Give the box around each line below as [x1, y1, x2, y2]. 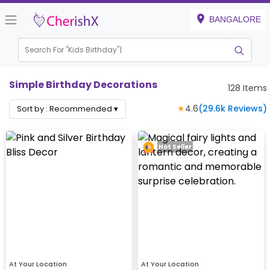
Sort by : [17, 103, 49, 115]
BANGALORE [209, 14, 261, 24]
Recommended [49, 103, 112, 115]
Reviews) [225, 102, 267, 115]
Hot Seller [159, 142, 192, 152]
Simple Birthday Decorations [9, 78, 157, 92]
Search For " [25, 45, 69, 55]
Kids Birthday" [68, 45, 120, 55]
